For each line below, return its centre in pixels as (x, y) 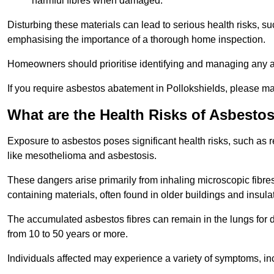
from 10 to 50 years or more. (68, 234)
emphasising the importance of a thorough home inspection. (136, 40)
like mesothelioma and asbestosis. (82, 156)
